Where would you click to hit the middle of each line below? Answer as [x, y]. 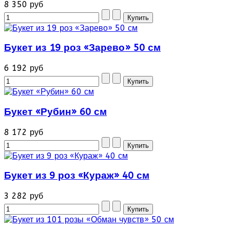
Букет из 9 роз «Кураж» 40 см [77, 176]
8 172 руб [24, 132]
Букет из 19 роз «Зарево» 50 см [82, 48]
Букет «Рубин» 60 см [55, 112]
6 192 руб [24, 68]
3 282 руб [24, 196]
